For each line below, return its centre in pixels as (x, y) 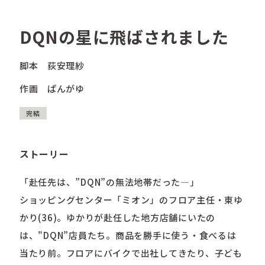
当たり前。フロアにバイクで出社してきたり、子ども (131, 253)
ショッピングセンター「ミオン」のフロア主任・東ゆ (131, 200)
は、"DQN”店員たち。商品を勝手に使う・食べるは (128, 235)
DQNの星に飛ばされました (124, 36)
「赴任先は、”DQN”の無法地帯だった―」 (109, 182)
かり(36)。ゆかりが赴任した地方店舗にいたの (117, 218)
